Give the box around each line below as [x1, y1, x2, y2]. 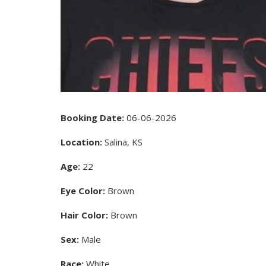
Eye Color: [61, 184, 105, 197]
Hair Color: [61, 208, 108, 221]
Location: [61, 135, 102, 148]
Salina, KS [102, 135, 142, 148]
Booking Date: [61, 111, 124, 123]
